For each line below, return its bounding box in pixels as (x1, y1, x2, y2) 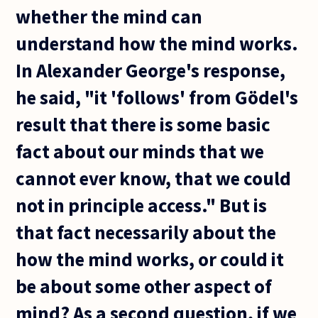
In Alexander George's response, (16, 57, 286, 82)
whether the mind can (16, 4, 203, 28)
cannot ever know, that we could (16, 165, 292, 190)
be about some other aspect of (16, 273, 273, 298)
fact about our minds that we (16, 138, 265, 163)
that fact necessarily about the (16, 219, 277, 244)
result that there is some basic (16, 111, 271, 136)
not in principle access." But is (16, 192, 268, 217)
